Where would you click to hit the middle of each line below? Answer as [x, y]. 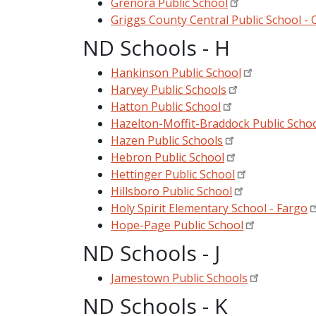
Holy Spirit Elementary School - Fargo [209, 208]
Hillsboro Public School [171, 191]
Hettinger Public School [173, 174]
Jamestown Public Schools [179, 278]
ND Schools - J [151, 253]
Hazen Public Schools [167, 140]
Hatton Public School [166, 106]
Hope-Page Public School [177, 225]
